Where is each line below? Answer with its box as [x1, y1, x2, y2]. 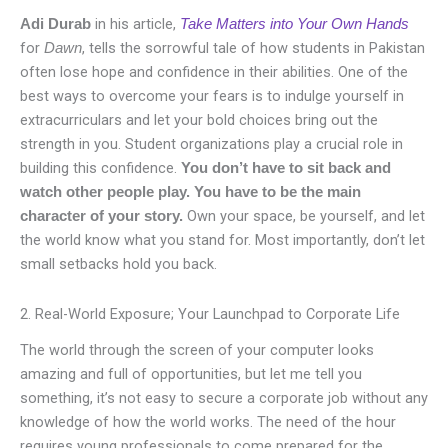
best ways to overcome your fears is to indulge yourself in [20, 86, 404, 105]
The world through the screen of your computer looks [20, 340, 374, 359]
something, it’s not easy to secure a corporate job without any [20, 388, 428, 407]
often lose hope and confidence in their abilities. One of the [20, 62, 408, 81]
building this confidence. [20, 158, 181, 177]
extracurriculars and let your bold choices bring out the [20, 110, 378, 129]
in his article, [91, 14, 180, 33]
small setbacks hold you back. [20, 254, 217, 273]
